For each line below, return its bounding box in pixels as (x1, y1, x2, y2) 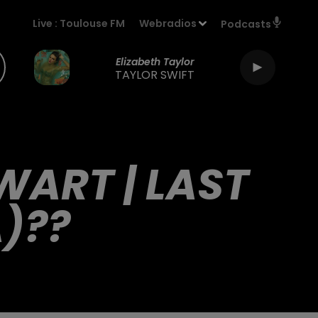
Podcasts (221, 17, 271, 31)
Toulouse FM (60, 16, 126, 31)
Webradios (139, 16, 197, 31)
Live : (33, 16, 60, 31)
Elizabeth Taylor (115, 54, 194, 69)
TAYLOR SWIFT (115, 66, 194, 83)
